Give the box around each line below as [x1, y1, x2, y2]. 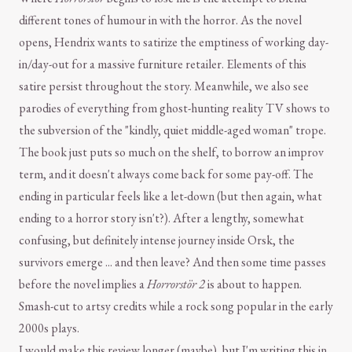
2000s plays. [19, 320, 79, 337]
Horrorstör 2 [147, 276, 205, 293]
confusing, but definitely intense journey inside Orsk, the [19, 232, 295, 249]
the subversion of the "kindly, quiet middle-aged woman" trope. [19, 122, 326, 139]
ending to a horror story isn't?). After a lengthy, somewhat [19, 210, 304, 227]
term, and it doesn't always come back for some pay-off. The [19, 166, 313, 183]
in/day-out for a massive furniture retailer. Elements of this [19, 56, 306, 73]
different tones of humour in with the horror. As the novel [19, 12, 302, 29]
